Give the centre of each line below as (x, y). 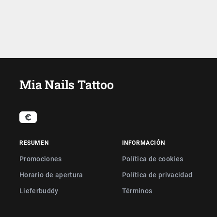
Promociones (41, 159)
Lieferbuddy (39, 191)
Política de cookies (153, 159)
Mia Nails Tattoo (67, 85)
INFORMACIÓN (143, 142)
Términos (137, 191)
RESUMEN (34, 142)
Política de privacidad (157, 175)
